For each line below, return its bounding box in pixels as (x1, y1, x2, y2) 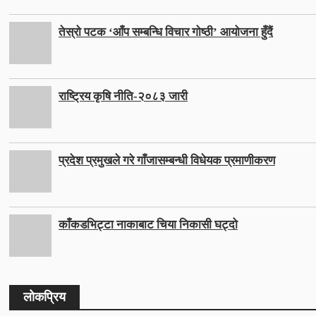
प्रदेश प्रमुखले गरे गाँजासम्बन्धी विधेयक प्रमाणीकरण (59, 154, 275, 168)
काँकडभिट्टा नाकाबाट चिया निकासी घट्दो (59, 218, 238, 232)
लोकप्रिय (23, 290, 66, 305)
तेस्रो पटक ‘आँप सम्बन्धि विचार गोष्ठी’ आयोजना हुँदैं (59, 25, 273, 39)
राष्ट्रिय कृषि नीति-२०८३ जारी (59, 90, 188, 104)
